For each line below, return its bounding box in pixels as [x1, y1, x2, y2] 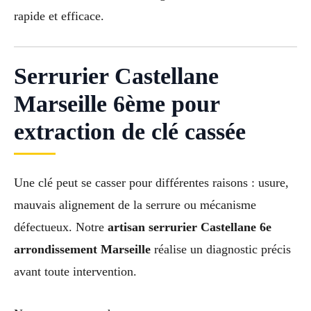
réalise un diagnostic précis [151, 242, 291, 257]
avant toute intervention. [14, 264, 137, 279]
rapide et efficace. [14, 8, 104, 23]
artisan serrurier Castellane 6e [108, 220, 271, 235]
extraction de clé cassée [14, 119, 246, 145]
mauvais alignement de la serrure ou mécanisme [14, 198, 256, 212]
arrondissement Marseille [14, 242, 151, 257]
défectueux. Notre [14, 220, 108, 235]
